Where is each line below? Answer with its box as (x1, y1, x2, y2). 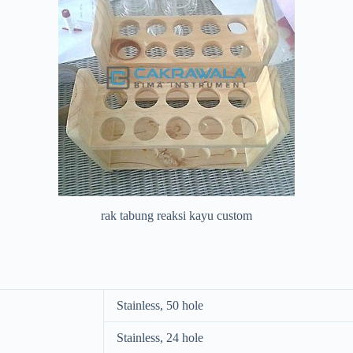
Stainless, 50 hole (117, 299, 203, 312)
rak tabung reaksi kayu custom (101, 209, 252, 222)
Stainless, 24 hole (117, 331, 203, 344)
